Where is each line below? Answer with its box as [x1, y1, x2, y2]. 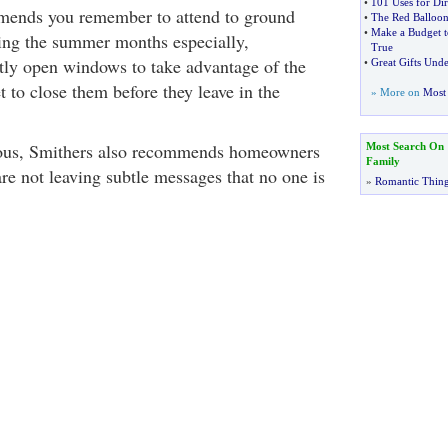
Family [365, 155, 400, 167]
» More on [370, 86, 423, 98]
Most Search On [365, 140, 444, 152]
